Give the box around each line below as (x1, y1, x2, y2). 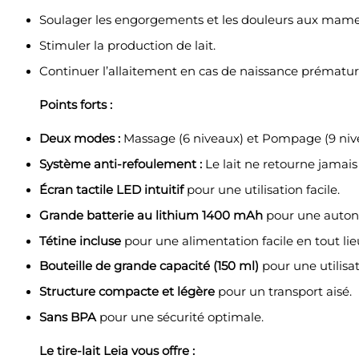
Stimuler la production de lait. (38, 38, 216, 54)
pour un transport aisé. (214, 284, 352, 300)
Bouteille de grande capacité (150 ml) (38, 259, 259, 274)
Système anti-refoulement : (38, 157, 202, 172)
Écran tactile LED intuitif (38, 182, 184, 197)
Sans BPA (38, 310, 96, 325)
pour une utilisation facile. (183, 182, 340, 197)
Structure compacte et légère (38, 284, 215, 300)
